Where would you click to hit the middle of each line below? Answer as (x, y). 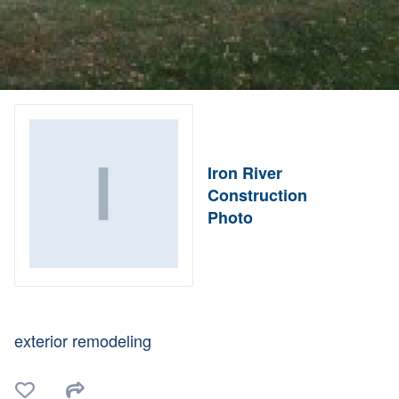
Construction (258, 195)
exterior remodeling (83, 341)
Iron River (245, 173)
